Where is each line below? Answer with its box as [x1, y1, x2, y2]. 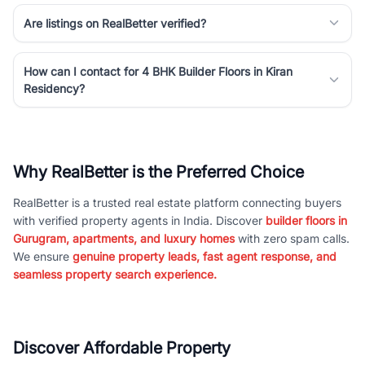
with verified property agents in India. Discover [13, 213, 266, 227]
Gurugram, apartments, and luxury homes [13, 231, 235, 245]
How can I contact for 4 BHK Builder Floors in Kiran [24, 64, 292, 78]
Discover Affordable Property [13, 337, 231, 358]
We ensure [13, 248, 73, 263]
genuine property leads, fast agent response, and [73, 248, 336, 263]
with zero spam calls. [235, 231, 350, 245]
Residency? [24, 81, 85, 95]
